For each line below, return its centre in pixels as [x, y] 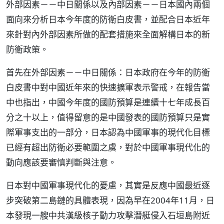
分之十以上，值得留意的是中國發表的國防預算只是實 [108, 117]
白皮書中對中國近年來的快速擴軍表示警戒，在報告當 [108, 87]
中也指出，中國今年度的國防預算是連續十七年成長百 [108, 102]
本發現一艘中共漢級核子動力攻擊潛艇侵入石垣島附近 [108, 215]
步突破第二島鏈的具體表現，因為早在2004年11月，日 [110, 200]
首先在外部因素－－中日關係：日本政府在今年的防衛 [108, 72]
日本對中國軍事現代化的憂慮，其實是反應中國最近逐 [108, 185]
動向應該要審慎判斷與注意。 [61, 162]
